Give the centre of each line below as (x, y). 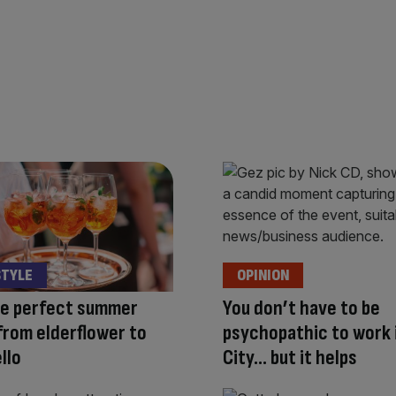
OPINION (263, 276)
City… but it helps (290, 358)
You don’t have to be (301, 308)
